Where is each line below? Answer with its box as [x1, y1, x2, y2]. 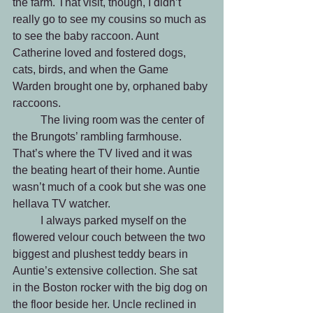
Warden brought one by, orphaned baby [13, 80, 210, 92]
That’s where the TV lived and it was [13, 147, 195, 159]
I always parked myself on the [13, 214, 41, 226]
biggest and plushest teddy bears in [13, 248, 191, 260]
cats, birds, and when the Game [13, 64, 171, 75]
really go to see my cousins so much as [13, 13, 209, 25]
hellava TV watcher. [13, 198, 113, 210]
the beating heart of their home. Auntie [13, 164, 203, 176]
